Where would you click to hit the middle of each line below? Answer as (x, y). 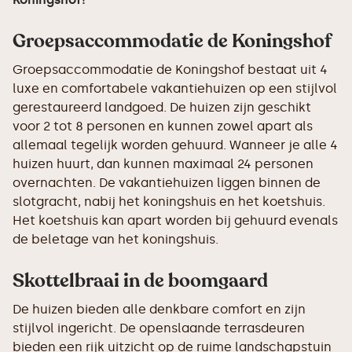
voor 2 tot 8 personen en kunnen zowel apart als (163, 126)
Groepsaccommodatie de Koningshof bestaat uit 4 (170, 70)
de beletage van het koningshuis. (115, 239)
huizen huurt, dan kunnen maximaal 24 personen (163, 164)
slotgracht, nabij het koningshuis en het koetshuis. (169, 202)
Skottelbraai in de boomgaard (140, 281)
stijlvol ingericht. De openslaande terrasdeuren (159, 328)
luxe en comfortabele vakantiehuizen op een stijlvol (175, 88)
